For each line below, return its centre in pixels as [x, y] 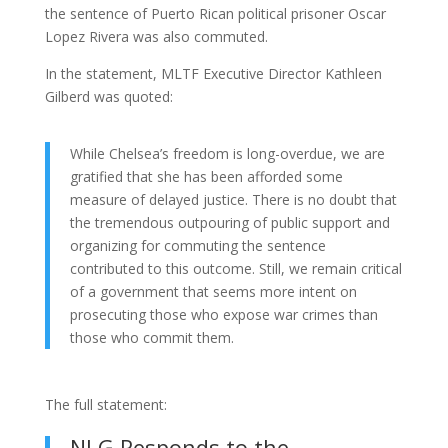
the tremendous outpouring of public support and [229, 222]
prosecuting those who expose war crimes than [223, 314]
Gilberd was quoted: [108, 96]
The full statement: [105, 404]
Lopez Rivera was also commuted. [156, 36]
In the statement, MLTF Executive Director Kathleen [213, 73]
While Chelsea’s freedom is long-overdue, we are [227, 153]
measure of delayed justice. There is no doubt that [233, 199]
